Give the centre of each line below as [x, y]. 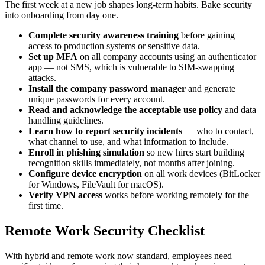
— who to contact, [218, 131]
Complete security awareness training [104, 35]
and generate [211, 88]
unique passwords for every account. [97, 99]
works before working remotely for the [176, 195]
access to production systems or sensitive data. [114, 46]
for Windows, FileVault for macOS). [96, 184]
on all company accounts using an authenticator [167, 56]
